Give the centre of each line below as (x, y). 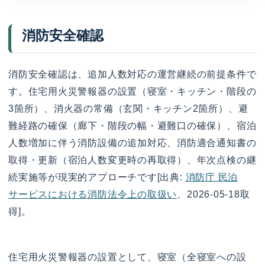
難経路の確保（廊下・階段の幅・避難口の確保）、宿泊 (132, 125)
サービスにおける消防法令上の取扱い (93, 194)
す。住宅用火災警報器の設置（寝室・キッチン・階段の (132, 91)
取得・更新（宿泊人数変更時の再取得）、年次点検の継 (132, 160)
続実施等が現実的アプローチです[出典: (97, 177)
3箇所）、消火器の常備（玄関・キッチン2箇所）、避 (128, 108)
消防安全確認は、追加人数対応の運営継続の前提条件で (132, 74)
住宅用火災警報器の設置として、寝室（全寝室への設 (127, 257)
